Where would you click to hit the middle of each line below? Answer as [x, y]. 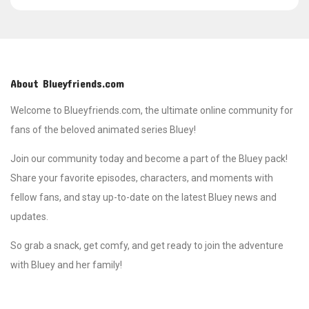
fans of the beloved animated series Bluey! [103, 130]
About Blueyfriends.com [67, 83]
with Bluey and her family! [66, 265]
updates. [29, 217]
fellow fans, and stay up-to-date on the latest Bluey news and [143, 198]
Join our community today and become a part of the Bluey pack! [149, 159]
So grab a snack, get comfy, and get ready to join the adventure [147, 246]
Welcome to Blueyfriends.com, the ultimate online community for [152, 111]
